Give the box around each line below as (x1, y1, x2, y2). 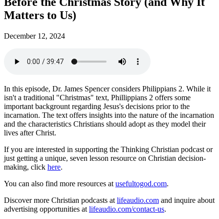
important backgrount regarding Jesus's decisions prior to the (4, 102, 190, 110)
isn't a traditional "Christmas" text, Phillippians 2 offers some (4, 93, 191, 102)
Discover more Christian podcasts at (4, 196, 117, 204)
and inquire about (159, 196, 215, 204)
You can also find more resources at (4, 179, 115, 188)
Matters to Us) (4, 8, 76, 22)
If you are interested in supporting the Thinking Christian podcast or (4, 145, 213, 153)
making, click (4, 162, 47, 171)
